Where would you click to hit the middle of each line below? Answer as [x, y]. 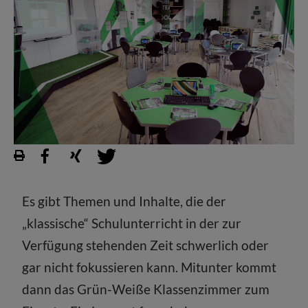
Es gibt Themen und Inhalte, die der [124, 201]
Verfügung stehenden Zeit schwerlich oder [146, 245]
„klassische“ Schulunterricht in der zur [132, 223]
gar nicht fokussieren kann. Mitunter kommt [150, 267]
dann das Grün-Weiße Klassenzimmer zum [146, 289]
